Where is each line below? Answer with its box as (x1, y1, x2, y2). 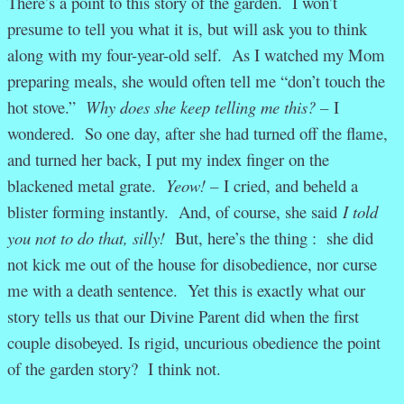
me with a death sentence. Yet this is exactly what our (7, 279, 365, 302)
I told (343, 200, 378, 224)
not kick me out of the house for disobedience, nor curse (7, 252, 377, 276)
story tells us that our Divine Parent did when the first (7, 305, 359, 328)
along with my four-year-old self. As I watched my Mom (7, 43, 385, 67)
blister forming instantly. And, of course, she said (7, 200, 343, 224)
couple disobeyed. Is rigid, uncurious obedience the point (7, 331, 381, 354)
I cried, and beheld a (224, 174, 358, 197)
